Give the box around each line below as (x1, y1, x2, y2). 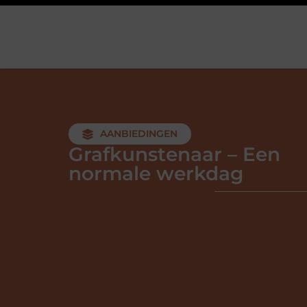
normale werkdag (69, 162, 243, 185)
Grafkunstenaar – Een (69, 143, 280, 166)
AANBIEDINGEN (100, 127, 177, 140)
